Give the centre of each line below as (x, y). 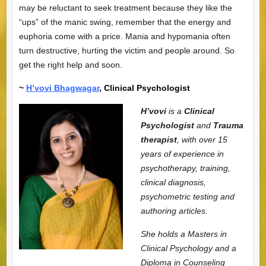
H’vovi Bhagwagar (62, 88)
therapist (159, 139)
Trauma (228, 125)
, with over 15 (202, 139)
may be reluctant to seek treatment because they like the (125, 7)
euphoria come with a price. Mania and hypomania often (124, 36)
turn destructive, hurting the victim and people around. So (126, 50)
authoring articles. (174, 210)
